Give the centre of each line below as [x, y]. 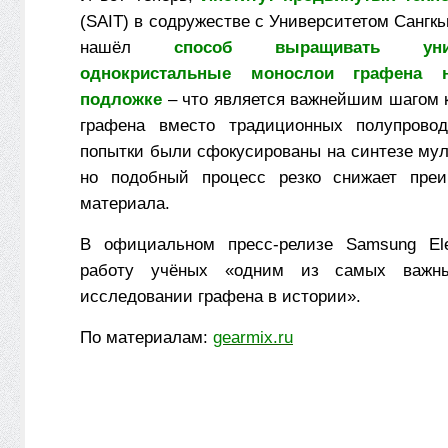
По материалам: [146, 337]
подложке [121, 99]
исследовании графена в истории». [220, 296]
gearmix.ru [253, 337]
